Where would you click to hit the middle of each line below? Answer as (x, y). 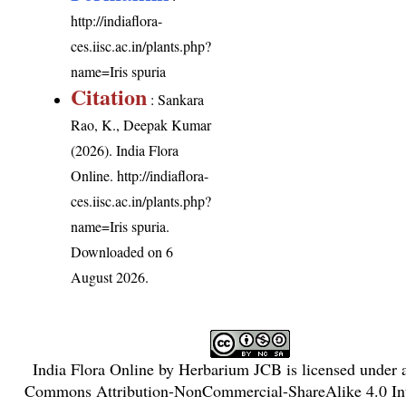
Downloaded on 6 (122, 251)
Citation (109, 96)
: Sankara (176, 99)
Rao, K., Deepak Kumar (141, 124)
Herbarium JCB (230, 368)
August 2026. (110, 276)
